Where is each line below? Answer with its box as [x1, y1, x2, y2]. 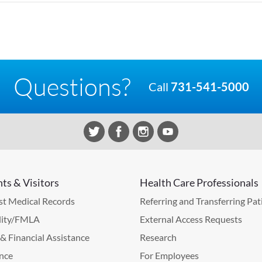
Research [140, 231, 177, 243]
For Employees [140, 249, 199, 261]
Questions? [13, 71, 131, 101]
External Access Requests [140, 213, 242, 225]
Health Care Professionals [140, 175, 258, 189]
